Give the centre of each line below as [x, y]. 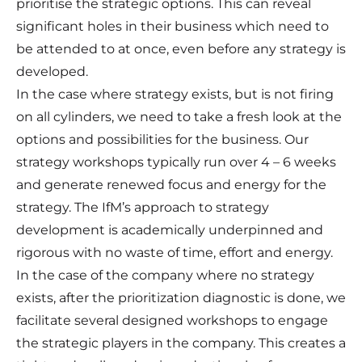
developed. [52, 72]
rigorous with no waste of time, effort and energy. [175, 253]
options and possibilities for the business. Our [162, 140]
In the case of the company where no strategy [165, 276]
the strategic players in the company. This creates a [181, 343]
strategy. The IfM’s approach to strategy [143, 208]
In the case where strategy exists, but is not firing [175, 95]
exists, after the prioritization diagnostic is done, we [181, 298]
